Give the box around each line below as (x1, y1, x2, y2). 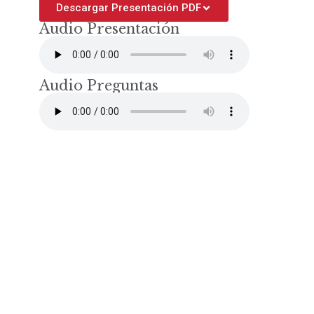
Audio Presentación (39, 20, 179, 38)
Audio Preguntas (39, 77, 158, 95)
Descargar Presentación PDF (55, 1, 201, 15)
